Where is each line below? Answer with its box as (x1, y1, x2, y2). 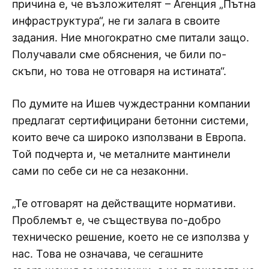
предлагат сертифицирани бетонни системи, (12, 113, 249, 127)
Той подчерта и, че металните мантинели (12, 147, 231, 160)
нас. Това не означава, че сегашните (12, 247, 203, 260)
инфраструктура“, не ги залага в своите (12, 14, 220, 27)
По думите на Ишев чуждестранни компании (12, 97, 250, 110)
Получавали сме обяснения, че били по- (12, 47, 226, 61)
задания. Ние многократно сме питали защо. (12, 31, 249, 44)
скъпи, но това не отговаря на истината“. (12, 64, 226, 77)
